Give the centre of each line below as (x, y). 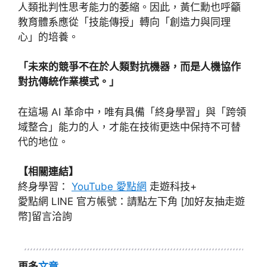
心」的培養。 (48, 37)
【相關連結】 (48, 172)
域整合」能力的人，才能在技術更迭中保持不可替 (129, 127)
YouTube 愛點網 (109, 187)
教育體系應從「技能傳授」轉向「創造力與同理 (124, 22)
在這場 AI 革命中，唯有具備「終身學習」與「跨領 (132, 112)
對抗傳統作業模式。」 (69, 82)
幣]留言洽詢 (45, 217)
